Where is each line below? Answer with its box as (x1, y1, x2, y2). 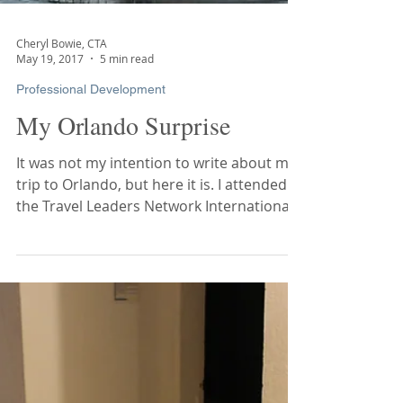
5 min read (100, 192, 154, 206)
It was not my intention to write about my (16, 293, 296, 313)
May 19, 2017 (16, 192, 84, 206)
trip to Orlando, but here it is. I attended (16, 315, 287, 335)
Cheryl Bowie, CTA (16, 175, 107, 191)
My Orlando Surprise (16, 248, 230, 282)
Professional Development (16, 222, 166, 237)
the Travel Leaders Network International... (16, 336, 304, 356)
